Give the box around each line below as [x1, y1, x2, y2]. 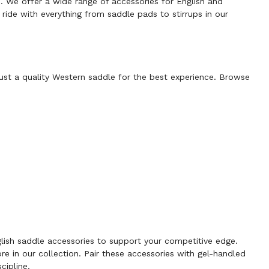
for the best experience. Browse [115, 72, 250, 82]
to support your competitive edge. [94, 236, 238, 246]
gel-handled [197, 249, 246, 259]
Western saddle [52, 72, 115, 82]
